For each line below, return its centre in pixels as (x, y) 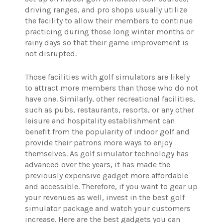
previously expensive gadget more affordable (107, 176)
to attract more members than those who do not (111, 88)
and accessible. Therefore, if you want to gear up (111, 187)
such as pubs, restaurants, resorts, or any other (110, 110)
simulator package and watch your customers (108, 209)
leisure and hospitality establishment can (100, 121)
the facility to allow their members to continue (109, 21)
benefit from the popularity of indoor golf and (107, 132)
